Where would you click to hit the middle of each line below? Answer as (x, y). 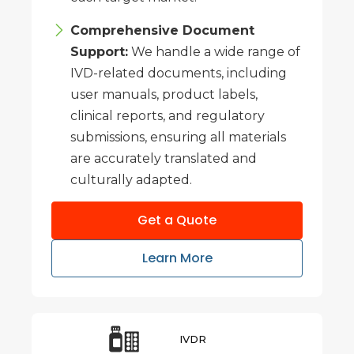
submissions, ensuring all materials (178, 137)
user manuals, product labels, (164, 94)
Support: (99, 51)
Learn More (177, 258)
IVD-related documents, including (179, 73)
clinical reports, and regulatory (168, 115)
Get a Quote (177, 220)
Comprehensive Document (162, 30)
